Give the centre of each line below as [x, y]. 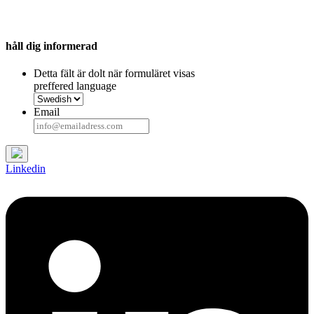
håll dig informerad [52, 46]
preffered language [75, 86]
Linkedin [26, 169]
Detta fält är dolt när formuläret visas [114, 74]
